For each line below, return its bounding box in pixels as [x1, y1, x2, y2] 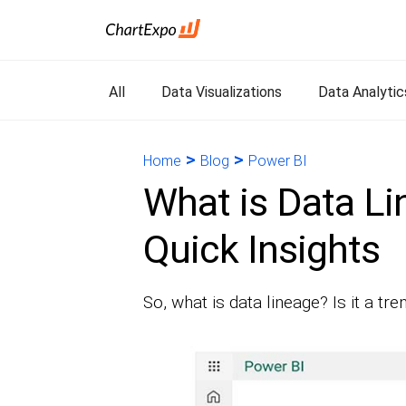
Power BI [247, 152, 307, 169]
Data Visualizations [161, 83, 282, 101]
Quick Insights [142, 227, 380, 272]
